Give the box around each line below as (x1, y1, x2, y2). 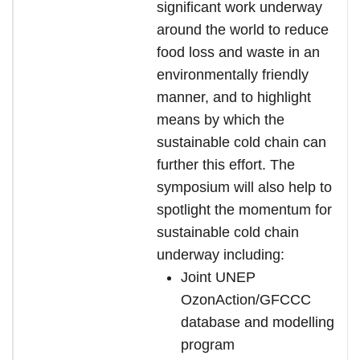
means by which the (157, 112, 284, 128)
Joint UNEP (181, 269, 256, 285)
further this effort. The (157, 157, 295, 173)
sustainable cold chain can (157, 134, 326, 150)
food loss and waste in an (157, 44, 320, 60)
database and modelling (181, 314, 334, 330)
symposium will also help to (157, 179, 332, 195)
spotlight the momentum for (157, 202, 332, 218)
